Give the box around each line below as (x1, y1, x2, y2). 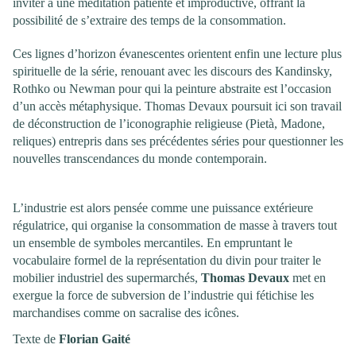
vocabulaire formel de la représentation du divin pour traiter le (13, 253, 321, 268)
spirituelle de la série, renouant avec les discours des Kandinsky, (13, 64, 332, 78)
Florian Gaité (59, 331, 130, 346)
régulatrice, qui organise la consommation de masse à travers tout (13, 219, 337, 233)
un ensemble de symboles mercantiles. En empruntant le (13, 236, 292, 250)
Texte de (13, 331, 59, 346)
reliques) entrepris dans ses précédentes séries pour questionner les (13, 133, 343, 148)
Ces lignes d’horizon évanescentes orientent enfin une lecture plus (13, 46, 342, 60)
